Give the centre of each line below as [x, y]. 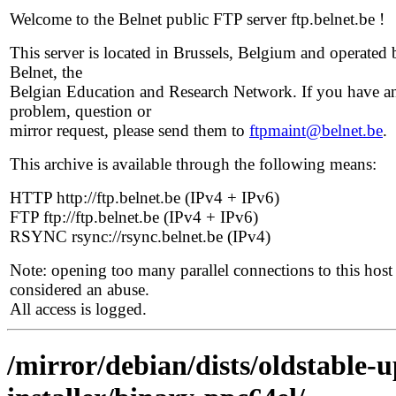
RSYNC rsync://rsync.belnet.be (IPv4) [140, 236]
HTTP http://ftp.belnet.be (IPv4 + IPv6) [145, 198]
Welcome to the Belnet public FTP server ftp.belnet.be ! [197, 19]
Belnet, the [46, 72]
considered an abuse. [80, 289]
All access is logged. [78, 309]
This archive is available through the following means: [193, 164]
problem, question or [80, 111]
